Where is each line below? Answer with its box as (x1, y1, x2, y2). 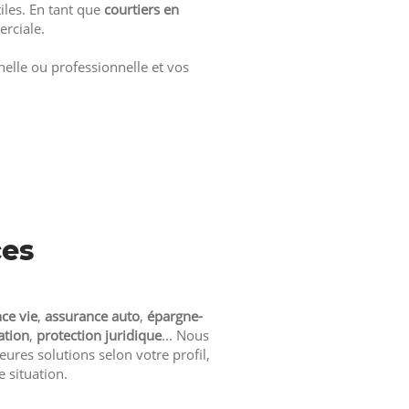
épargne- (147, 307, 203, 325)
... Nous (162, 326, 209, 344)
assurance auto (45, 307, 140, 325)
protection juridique (37, 326, 162, 344)
